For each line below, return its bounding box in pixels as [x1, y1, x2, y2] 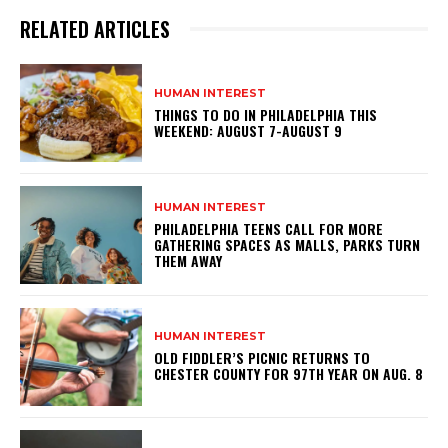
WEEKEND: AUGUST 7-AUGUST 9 [154, 119, 343, 141]
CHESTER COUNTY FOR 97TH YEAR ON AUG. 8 [154, 363, 424, 385]
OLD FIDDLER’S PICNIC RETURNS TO [154, 347, 371, 369]
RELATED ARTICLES [20, 14, 170, 45]
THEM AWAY [154, 249, 223, 271]
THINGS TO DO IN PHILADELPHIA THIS [154, 103, 378, 125]
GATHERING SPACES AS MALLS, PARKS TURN [154, 233, 421, 255]
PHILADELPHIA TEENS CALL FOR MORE [154, 217, 384, 239]
